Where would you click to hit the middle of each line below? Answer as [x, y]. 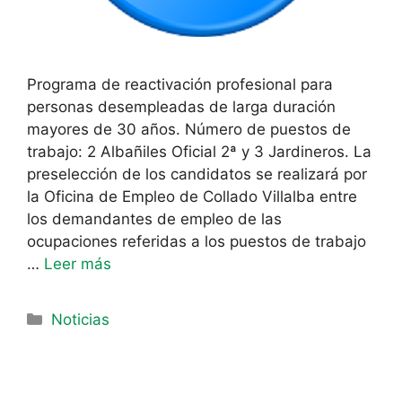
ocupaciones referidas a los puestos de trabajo [197, 241]
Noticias [81, 319]
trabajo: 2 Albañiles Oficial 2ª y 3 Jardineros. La [199, 152]
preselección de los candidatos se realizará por [197, 174]
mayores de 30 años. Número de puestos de [189, 129]
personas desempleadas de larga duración [181, 107]
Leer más [78, 264]
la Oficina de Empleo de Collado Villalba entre [192, 197]
